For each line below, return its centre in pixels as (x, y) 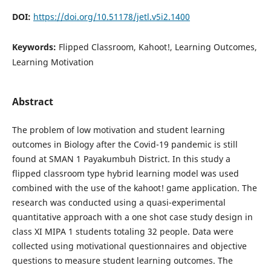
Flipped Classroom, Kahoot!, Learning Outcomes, (158, 47)
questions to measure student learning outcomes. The (122, 261)
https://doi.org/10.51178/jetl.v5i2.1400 (111, 16)
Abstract (32, 102)
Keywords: (35, 47)
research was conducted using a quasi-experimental (119, 203)
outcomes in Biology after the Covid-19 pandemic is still (125, 145)
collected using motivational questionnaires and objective (129, 246)
